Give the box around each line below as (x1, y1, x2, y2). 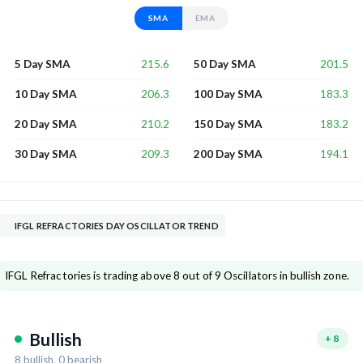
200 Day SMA (194, 147, 263, 161)
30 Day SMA (15, 147, 77, 161)
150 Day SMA (194, 117, 263, 131)
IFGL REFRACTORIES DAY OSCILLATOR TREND (15, 220, 219, 232)
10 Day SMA (15, 88, 77, 101)
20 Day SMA (15, 117, 77, 131)
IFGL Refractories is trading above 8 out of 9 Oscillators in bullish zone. (5, 269, 349, 283)
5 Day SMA (15, 58, 70, 71)
